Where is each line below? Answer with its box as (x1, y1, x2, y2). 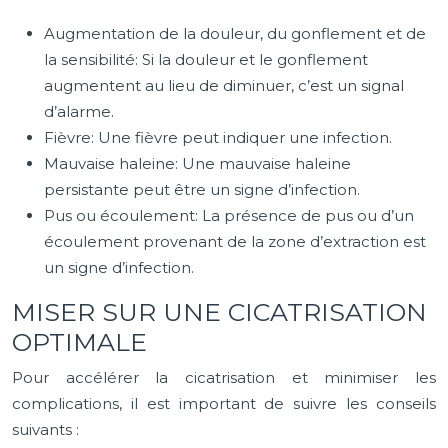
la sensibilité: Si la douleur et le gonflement (44, 50, 368, 69)
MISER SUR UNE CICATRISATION (12, 297, 427, 327)
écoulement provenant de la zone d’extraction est (44, 232, 426, 251)
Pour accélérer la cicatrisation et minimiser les (12, 368, 436, 387)
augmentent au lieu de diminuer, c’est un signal (44, 76, 404, 95)
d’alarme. (44, 102, 114, 121)
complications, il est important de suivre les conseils (12, 394, 436, 413)
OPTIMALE (12, 327, 147, 357)
